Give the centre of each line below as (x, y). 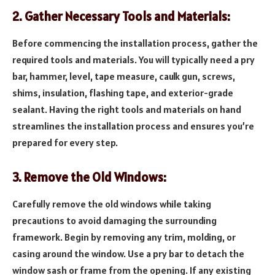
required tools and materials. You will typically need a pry (134, 59)
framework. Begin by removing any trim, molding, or (124, 237)
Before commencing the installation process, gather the (135, 43)
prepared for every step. (65, 142)
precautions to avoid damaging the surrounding (114, 220)
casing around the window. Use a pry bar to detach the (128, 253)
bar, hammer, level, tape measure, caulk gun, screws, (124, 76)
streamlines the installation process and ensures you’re (133, 126)
